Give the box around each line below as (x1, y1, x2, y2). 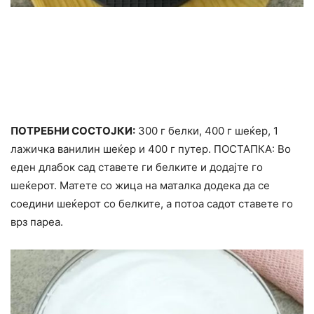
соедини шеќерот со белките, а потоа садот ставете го (11, 197, 293, 211)
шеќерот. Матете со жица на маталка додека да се (11, 179, 270, 193)
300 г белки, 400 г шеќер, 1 (135, 124, 278, 138)
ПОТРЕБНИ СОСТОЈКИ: (11, 124, 135, 138)
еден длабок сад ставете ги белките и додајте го (11, 161, 263, 175)
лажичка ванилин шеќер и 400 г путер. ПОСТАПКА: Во (11, 142, 291, 156)
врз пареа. (11, 215, 63, 229)
